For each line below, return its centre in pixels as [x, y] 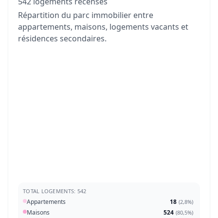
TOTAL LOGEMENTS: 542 [55, 191]
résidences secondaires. [62, 39]
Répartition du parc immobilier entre [86, 15]
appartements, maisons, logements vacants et [103, 27]
